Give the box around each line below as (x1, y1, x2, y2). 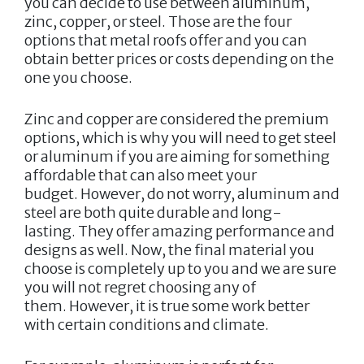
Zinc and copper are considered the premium (24, 109, 329, 128)
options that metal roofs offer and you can (24, 30, 307, 50)
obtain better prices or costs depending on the (24, 49, 334, 68)
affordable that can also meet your (24, 165, 257, 184)
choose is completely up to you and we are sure (24, 258, 336, 278)
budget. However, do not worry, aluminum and (24, 184, 340, 203)
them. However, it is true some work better (24, 296, 310, 315)
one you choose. (24, 67, 132, 87)
